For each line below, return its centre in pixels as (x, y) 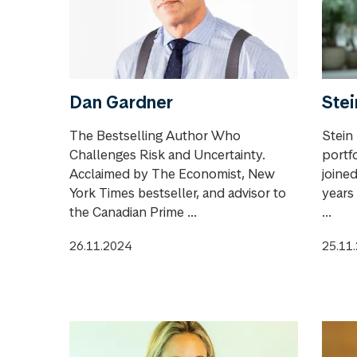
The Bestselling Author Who (155, 135)
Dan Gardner (121, 102)
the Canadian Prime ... (133, 212)
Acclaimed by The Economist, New (172, 173)
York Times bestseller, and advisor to (178, 192)
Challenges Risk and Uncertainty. (167, 154)
